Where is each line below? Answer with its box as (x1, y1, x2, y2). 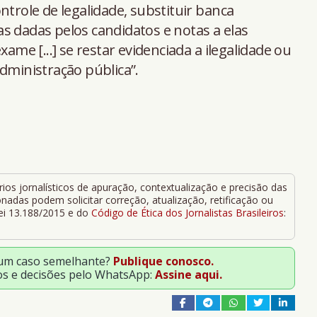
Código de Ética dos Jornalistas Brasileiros (91, 205, 284, 219)
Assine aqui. (155, 266, 222, 282)
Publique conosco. (113, 253, 214, 269)
